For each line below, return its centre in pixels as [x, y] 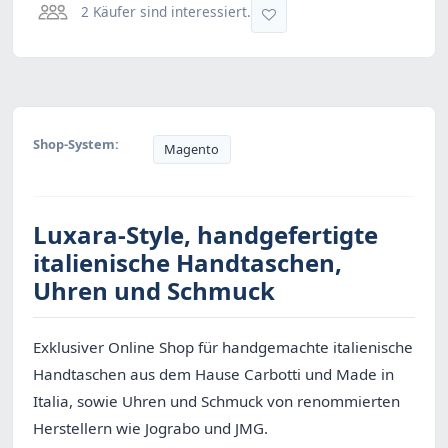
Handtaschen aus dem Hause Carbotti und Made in [213, 374]
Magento [192, 149]
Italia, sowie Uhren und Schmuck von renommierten [216, 401]
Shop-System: [76, 144]
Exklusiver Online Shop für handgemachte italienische [223, 347]
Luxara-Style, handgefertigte [205, 235]
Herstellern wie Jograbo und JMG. [150, 428]
